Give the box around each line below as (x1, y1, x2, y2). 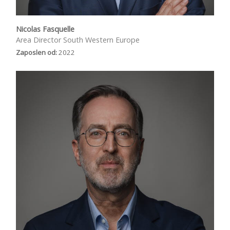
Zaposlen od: (16, 48, 57, 57)
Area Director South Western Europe (16, 35, 140, 45)
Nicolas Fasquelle (16, 24, 74, 34)
